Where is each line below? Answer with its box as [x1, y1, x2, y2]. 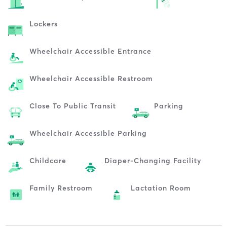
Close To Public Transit [29, 101, 116, 110]
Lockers [29, 19, 58, 28]
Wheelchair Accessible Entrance [29, 46, 152, 56]
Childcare [29, 156, 66, 165]
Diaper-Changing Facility [104, 156, 201, 165]
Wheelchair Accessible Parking [29, 128, 147, 138]
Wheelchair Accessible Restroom [29, 73, 153, 83]
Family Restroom [29, 183, 93, 193]
